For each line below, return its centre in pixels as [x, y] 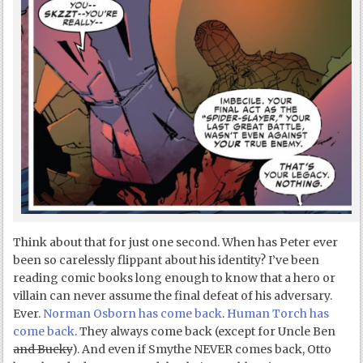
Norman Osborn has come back [133, 314]
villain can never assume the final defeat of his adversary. [173, 296]
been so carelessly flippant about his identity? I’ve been [167, 261]
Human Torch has [278, 314]
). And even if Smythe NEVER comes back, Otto [202, 350]
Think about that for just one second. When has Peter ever [176, 243]
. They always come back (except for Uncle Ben [205, 332]
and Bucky [43, 350]
